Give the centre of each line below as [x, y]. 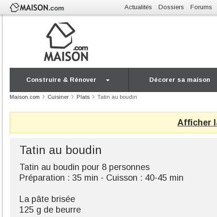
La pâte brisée [47, 199]
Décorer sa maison [180, 80]
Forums [201, 7]
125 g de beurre [50, 210]
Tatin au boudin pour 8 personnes [85, 167]
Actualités [138, 7]
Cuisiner [58, 97]
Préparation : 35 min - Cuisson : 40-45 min [101, 178]
